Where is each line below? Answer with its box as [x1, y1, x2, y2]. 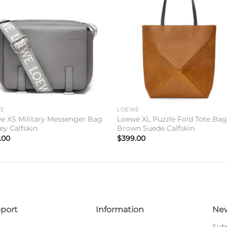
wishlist [77, 8, 100, 15]
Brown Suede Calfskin [117, 123, 195, 133]
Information [95, 204, 144, 214]
